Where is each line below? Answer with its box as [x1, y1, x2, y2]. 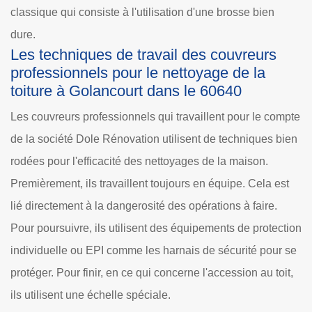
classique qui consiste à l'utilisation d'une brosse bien [10, 6, 274, 18]
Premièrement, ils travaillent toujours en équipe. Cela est [10, 177, 289, 189]
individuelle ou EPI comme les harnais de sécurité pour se [10, 244, 297, 256]
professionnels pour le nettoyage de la [10, 63, 265, 81]
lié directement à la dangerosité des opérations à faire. [10, 199, 277, 212]
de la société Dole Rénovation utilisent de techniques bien [10, 132, 297, 145]
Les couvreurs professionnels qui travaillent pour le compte [10, 110, 300, 123]
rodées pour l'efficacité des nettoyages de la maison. [10, 155, 268, 167]
